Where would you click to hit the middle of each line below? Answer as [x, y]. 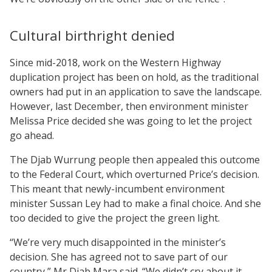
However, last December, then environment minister [129, 106]
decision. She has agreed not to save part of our [119, 257]
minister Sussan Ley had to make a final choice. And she [135, 203]
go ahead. [32, 135]
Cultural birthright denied [92, 35]
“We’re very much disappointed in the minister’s [118, 242]
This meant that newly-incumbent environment [117, 189]
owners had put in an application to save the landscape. [136, 91]
